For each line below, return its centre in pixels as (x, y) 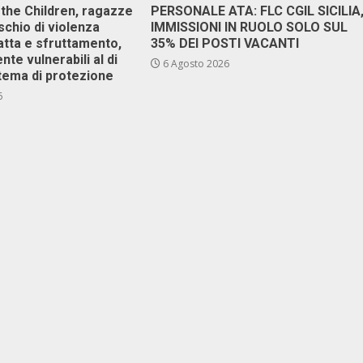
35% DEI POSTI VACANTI (224, 43)
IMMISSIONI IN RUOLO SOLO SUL (249, 27)
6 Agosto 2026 (194, 64)
